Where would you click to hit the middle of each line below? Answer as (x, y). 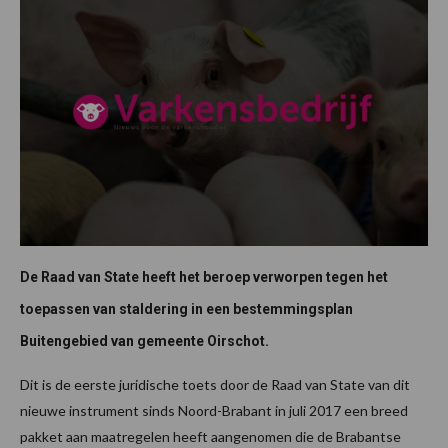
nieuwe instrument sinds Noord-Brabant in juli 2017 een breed (214, 411)
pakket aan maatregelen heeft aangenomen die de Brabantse (210, 437)
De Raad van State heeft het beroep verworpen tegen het (204, 277)
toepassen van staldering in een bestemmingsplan (186, 309)
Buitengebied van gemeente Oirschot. (146, 341)
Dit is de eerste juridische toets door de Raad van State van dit (215, 385)
